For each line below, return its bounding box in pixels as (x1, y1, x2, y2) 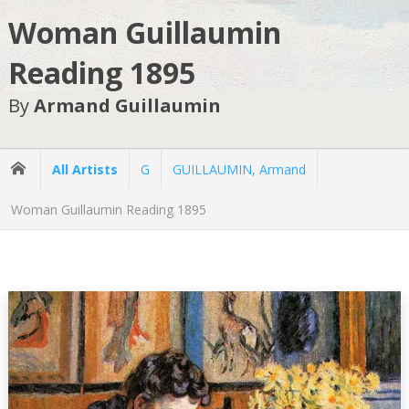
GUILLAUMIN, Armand (173, 160, 306, 178)
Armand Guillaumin (33, 93, 221, 119)
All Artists (52, 160, 118, 178)
